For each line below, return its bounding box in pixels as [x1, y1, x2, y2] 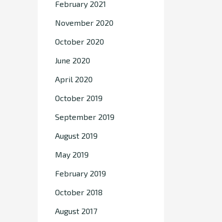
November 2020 [55, 18, 113, 27]
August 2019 [55, 131, 98, 140]
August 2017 [55, 206, 97, 216]
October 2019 [55, 93, 103, 103]
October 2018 [55, 187, 103, 197]
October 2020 [55, 37, 104, 46]
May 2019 [55, 150, 89, 159]
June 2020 [55, 55, 90, 65]
